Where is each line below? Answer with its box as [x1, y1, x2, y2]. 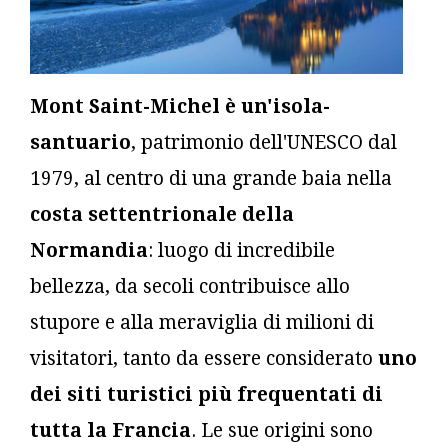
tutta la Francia [30, 418, 191, 442]
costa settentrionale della [30, 202, 294, 226]
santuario [30, 130, 131, 154]
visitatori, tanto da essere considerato [30, 346, 378, 370]
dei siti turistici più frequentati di [30, 382, 383, 406]
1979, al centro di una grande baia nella [30, 166, 392, 190]
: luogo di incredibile [148, 238, 335, 262]
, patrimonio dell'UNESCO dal [131, 130, 397, 154]
